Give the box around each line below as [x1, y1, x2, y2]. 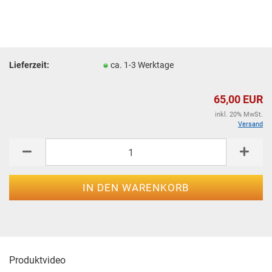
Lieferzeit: [9, 59, 49, 70]
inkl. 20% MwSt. [215, 110, 263, 118]
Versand [238, 120, 263, 128]
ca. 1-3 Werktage [110, 59, 174, 70]
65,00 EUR [214, 93, 263, 106]
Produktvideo [9, 254, 66, 266]
